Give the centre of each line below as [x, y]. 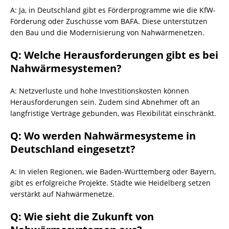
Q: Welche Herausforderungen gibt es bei [114, 55]
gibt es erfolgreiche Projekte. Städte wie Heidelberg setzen [110, 183]
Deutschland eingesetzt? [73, 149]
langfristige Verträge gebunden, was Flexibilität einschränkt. [113, 113]
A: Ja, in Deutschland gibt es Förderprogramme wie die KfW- [113, 10]
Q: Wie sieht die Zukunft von [82, 216]
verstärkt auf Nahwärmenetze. [62, 194]
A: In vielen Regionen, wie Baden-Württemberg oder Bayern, [113, 171]
